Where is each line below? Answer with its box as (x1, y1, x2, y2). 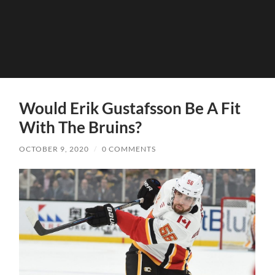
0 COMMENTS (102, 144, 157, 153)
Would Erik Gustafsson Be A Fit (19, 98, 241, 118)
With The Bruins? (19, 117, 142, 137)
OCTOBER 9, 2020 (19, 144, 90, 153)
